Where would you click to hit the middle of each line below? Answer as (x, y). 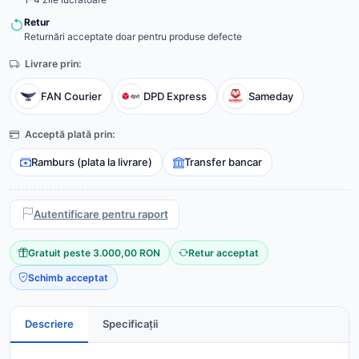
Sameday (271, 96)
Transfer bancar (223, 162)
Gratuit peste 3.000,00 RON (95, 252)
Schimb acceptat (69, 277)
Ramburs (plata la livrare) (92, 162)
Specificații (130, 324)
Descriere (49, 324)
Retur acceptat (224, 252)
